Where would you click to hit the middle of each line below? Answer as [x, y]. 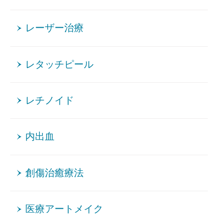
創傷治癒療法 [55, 173]
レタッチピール [60, 64]
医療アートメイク [64, 209]
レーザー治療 [55, 28]
